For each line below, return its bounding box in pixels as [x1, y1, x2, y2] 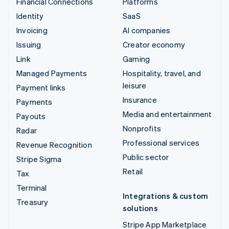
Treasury [16, 197, 49, 208]
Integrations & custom [123, 191, 209, 201]
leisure [123, 80, 147, 91]
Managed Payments [16, 68, 87, 79]
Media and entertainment [123, 109, 212, 120]
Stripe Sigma [16, 154, 62, 165]
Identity [16, 11, 44, 21]
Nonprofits [123, 123, 161, 134]
